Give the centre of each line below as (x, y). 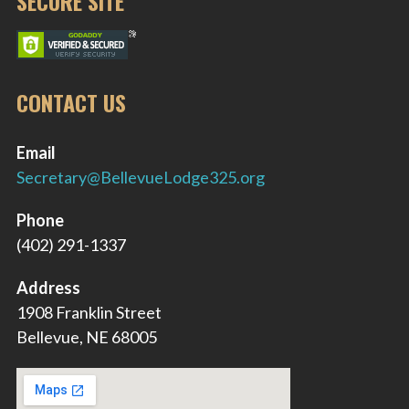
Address (48, 288)
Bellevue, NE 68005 (87, 337)
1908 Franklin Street (89, 313)
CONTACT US (71, 103)
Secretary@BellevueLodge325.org (141, 178)
